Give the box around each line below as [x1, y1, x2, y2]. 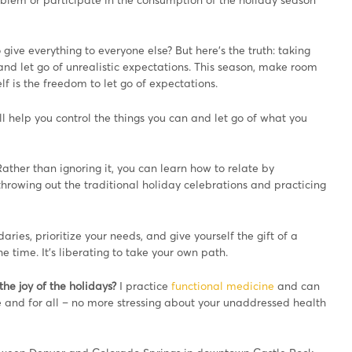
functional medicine [171, 279, 274, 292]
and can [274, 279, 320, 292]
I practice [116, 279, 171, 292]
